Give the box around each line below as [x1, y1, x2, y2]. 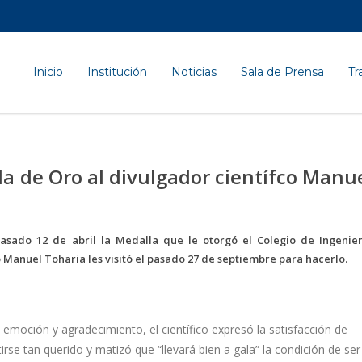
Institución [87, 65, 147, 79]
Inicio [33, 65, 63, 79]
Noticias [171, 65, 217, 79]
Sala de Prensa [241, 65, 324, 79]
